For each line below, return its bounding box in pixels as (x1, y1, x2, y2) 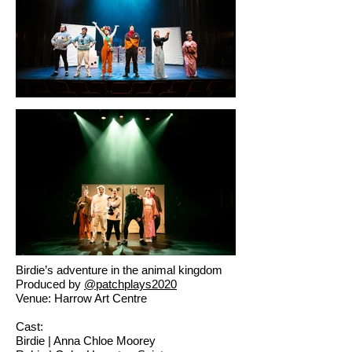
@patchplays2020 (84, 277, 177, 291)
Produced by (16, 277, 84, 291)
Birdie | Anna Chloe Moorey (16, 333, 156, 347)
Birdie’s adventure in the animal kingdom (16, 262, 222, 277)
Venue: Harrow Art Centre (16, 291, 147, 305)
